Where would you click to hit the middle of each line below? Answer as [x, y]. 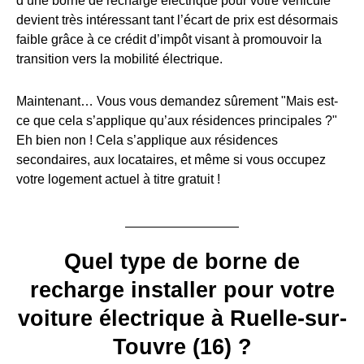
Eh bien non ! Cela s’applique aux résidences [147, 140]
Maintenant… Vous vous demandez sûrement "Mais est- [177, 101]
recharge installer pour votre [182, 290]
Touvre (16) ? [182, 347]
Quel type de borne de [182, 261]
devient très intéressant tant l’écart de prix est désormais [177, 19]
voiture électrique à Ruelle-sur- [182, 318]
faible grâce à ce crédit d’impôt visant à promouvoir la [169, 39]
